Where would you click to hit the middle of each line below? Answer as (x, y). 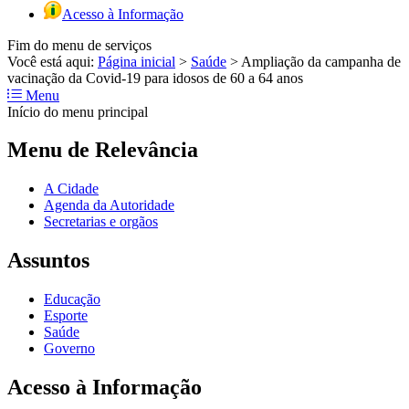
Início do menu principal (78, 111)
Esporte (66, 316)
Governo (69, 349)
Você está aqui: (52, 61)
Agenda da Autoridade (109, 205)
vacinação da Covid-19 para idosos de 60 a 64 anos (155, 78)
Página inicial (136, 61)
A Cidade (71, 189)
